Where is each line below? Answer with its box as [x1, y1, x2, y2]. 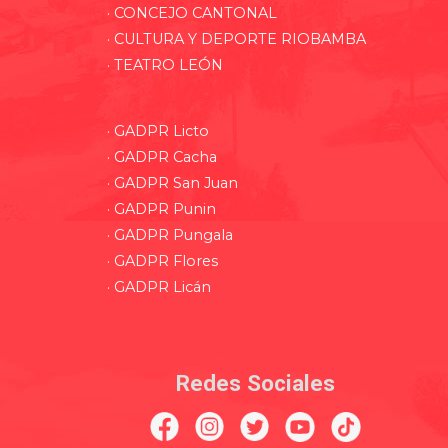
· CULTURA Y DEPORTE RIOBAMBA [107, 30, 366, 49]
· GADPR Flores [107, 252, 218, 271]
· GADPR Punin [107, 200, 216, 219]
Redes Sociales [176, 370, 336, 397]
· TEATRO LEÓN [107, 56, 223, 75]
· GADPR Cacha [107, 148, 217, 167]
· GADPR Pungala [107, 226, 233, 245]
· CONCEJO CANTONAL [107, 4, 277, 23]
